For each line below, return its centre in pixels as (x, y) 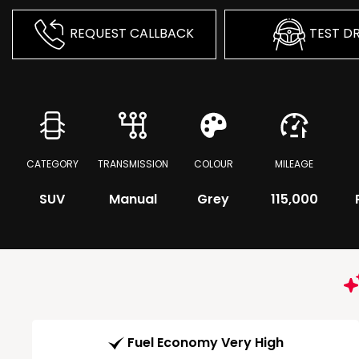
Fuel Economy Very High (205, 343)
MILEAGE (294, 164)
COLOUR (213, 164)
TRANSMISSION (133, 164)
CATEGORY (52, 164)
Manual (133, 199)
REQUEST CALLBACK (132, 34)
